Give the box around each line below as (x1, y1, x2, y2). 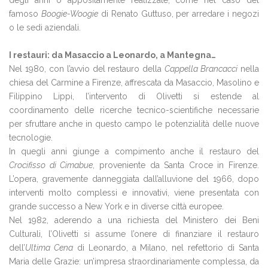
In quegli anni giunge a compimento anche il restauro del (9, 147, 259, 156)
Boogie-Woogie (41, 9, 98, 19)
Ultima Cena (25, 243, 73, 252)
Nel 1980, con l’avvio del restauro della (9, 64, 165, 74)
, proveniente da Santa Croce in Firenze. (93, 160, 259, 170)
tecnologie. (9, 133, 53, 142)
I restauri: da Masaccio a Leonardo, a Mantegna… (9, 50, 216, 60)
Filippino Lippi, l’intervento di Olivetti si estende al (9, 92, 259, 101)
